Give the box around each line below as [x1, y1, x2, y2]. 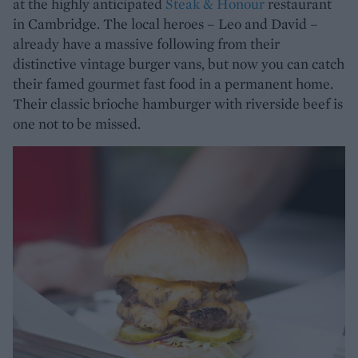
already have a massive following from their [13, 34, 280, 53]
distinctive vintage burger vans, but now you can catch [13, 54, 344, 73]
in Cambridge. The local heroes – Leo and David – [13, 14, 318, 33]
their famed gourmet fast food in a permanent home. [13, 74, 333, 93]
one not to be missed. [13, 113, 141, 133]
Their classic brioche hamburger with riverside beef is [13, 93, 343, 113]
